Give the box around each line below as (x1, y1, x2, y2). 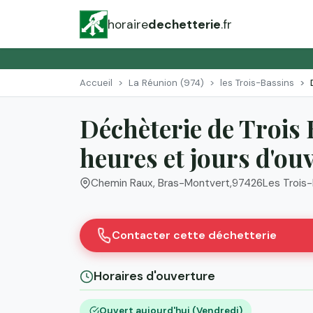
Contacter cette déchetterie (112, 228, 277, 243)
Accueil (80, 76, 112, 89)
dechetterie (148, 16, 221, 32)
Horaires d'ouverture (94, 268, 215, 284)
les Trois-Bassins (220, 76, 294, 89)
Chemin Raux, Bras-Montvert (91, 176, 230, 191)
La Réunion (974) (129, 76, 204, 89)
